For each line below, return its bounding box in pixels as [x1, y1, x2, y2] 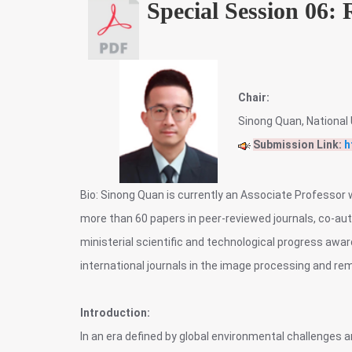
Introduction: [80, 306, 150, 319]
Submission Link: [253, 138, 344, 151]
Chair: [238, 91, 269, 104]
